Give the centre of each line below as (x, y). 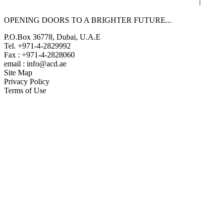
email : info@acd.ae (35, 63)
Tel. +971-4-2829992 (37, 46)
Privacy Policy (27, 81)
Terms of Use (25, 90)
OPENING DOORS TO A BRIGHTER (69, 20)
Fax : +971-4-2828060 (39, 55)
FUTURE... (153, 20)
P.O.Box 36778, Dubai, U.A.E (52, 37)
